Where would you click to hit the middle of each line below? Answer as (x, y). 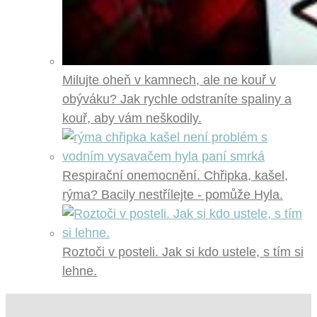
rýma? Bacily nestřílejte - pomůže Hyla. (173, 194)
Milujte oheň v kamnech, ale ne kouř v (169, 80)
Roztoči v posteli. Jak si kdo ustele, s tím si (183, 252)
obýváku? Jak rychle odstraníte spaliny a (177, 99)
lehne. (80, 271)
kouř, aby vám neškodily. (132, 118)
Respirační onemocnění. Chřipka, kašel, (175, 175)
